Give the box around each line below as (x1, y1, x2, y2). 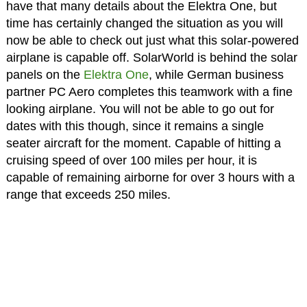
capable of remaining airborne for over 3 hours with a (5, 170, 295, 184)
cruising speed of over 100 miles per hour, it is (5, 153, 257, 167)
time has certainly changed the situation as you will (5, 16, 283, 30)
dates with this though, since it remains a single (5, 119, 264, 133)
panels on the (5, 67, 84, 82)
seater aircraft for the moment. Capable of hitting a (5, 136, 281, 150)
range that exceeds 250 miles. (5, 187, 171, 201)
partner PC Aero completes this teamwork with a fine (5, 84, 293, 99)
